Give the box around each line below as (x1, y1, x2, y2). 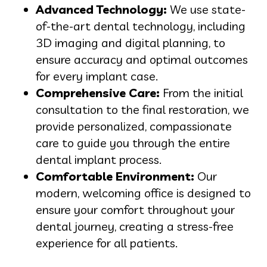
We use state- (167, 1, 246, 17)
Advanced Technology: (36, 1, 167, 17)
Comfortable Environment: (36, 168, 194, 184)
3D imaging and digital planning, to (36, 35, 225, 50)
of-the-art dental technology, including (36, 18, 246, 33)
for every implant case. (36, 68, 158, 83)
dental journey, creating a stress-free (36, 218, 234, 234)
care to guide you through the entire (36, 135, 230, 150)
